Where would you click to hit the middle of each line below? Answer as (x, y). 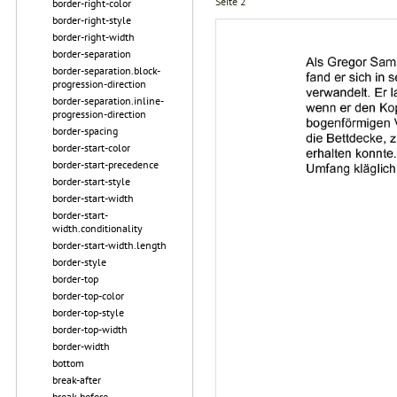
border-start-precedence (105, 164)
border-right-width (93, 37)
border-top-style (88, 312)
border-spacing (85, 131)
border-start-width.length (109, 245)
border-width (81, 346)
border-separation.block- (106, 70)
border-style (79, 262)
